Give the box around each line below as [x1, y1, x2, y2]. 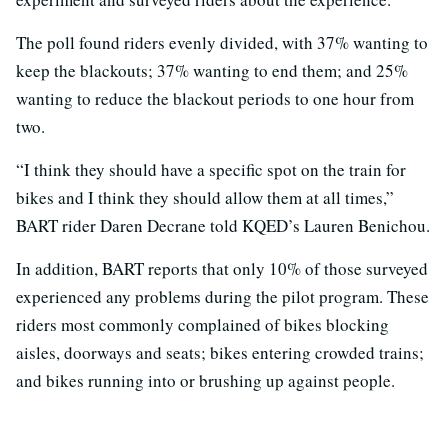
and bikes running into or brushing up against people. [16, 368, 395, 392]
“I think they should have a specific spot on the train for [16, 157, 406, 181]
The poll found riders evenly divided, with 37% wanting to [16, 30, 428, 54]
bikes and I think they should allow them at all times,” [16, 185, 394, 209]
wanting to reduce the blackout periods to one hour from [16, 86, 414, 110]
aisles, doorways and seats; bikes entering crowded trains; [16, 340, 424, 364]
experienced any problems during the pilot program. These [16, 284, 429, 308]
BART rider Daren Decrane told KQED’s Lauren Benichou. [16, 213, 430, 237]
